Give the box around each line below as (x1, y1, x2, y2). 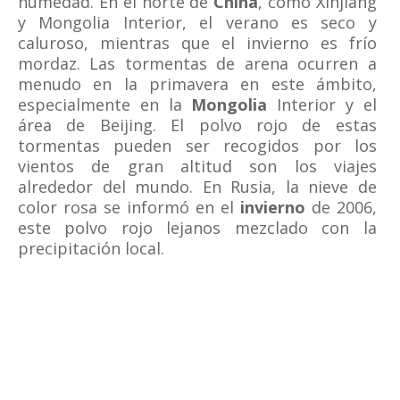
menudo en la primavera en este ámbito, (18, 73, 377, 95)
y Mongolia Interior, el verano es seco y (18, 12, 377, 33)
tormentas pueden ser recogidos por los (18, 135, 377, 156)
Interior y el (267, 94, 377, 115)
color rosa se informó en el (18, 196, 240, 218)
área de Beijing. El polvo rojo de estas (18, 114, 377, 136)
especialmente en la (18, 94, 192, 115)
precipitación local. (18, 237, 164, 259)
